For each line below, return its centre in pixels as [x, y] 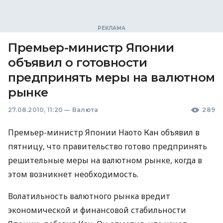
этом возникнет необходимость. [73, 174]
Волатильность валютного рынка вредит [89, 196]
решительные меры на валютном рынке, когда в [105, 160]
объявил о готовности [78, 62]
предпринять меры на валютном [111, 77]
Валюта [85, 110]
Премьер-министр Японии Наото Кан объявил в [104, 132]
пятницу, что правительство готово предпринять [108, 146]
